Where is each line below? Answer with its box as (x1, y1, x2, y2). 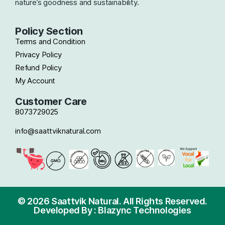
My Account (15, 75, 56, 85)
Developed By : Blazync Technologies (34, 204, 191, 215)
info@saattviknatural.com (15, 126, 101, 136)
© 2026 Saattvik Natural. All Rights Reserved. (17, 195, 208, 206)
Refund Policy (15, 62, 62, 72)
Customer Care (15, 95, 87, 107)
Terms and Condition (15, 36, 85, 46)
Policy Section (15, 25, 83, 37)
